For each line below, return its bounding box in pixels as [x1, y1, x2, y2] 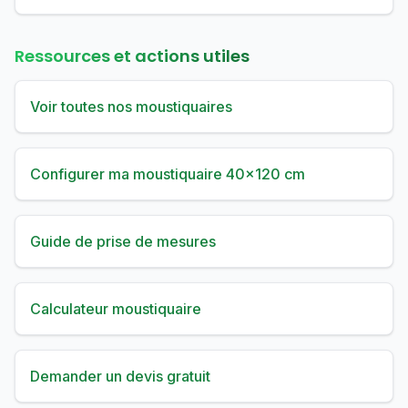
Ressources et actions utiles [15, 45, 250, 67]
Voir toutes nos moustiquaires [30, 97, 232, 116]
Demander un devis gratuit [30, 367, 210, 385]
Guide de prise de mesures [30, 232, 216, 250]
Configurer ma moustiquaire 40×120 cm [30, 165, 305, 183]
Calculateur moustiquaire [30, 300, 201, 318]
